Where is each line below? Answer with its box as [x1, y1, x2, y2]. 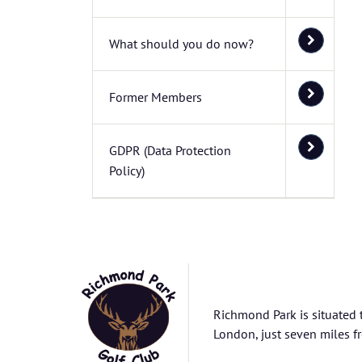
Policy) [109, 162, 145, 179]
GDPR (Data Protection [109, 142, 231, 159]
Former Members [109, 89, 202, 106]
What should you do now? [109, 36, 254, 53]
